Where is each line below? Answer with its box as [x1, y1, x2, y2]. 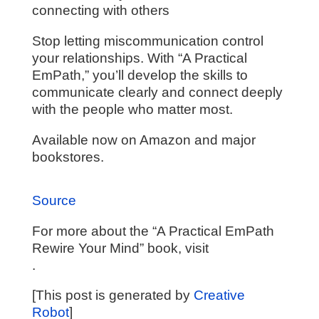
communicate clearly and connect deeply [31, 85, 283, 100]
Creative [193, 288, 245, 303]
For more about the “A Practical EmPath [31, 223, 274, 239]
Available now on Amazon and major [31, 132, 256, 147]
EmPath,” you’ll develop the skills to [31, 68, 248, 83]
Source [31, 192, 76, 208]
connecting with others [31, 3, 169, 19]
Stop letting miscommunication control [31, 33, 263, 49]
